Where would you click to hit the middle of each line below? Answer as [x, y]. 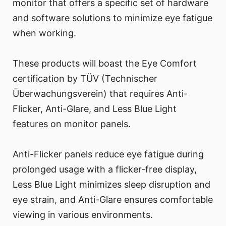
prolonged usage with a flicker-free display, [105, 169]
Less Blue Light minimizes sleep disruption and [111, 184]
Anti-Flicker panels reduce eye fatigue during [108, 154]
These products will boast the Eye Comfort [105, 63]
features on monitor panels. [72, 124]
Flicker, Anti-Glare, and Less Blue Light [95, 108]
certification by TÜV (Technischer [85, 78]
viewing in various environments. [83, 214]
